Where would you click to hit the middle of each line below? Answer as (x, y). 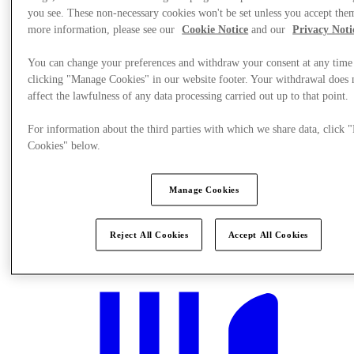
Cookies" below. (64, 145)
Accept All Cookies (268, 234)
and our (269, 29)
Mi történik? (68, 230)
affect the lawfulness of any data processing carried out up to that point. (188, 96)
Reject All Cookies (149, 234)
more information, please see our (103, 29)
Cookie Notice (215, 29)
